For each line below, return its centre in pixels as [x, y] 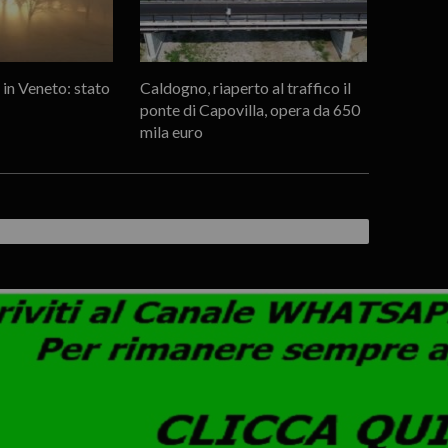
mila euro [171, 131]
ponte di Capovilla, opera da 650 [249, 109]
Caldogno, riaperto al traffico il [245, 87]
